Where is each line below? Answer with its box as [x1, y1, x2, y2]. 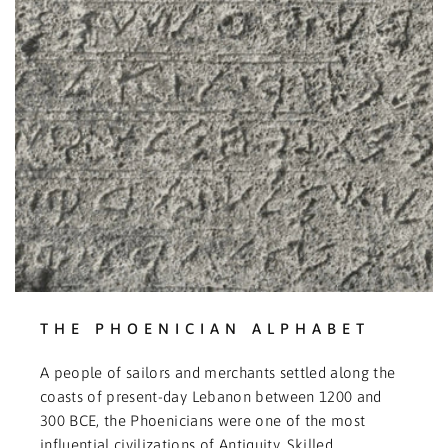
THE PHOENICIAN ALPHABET [40, 319, 371, 337]
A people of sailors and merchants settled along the [40, 363, 396, 381]
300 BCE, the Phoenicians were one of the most [40, 411, 366, 429]
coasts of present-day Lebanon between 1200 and [40, 387, 382, 405]
